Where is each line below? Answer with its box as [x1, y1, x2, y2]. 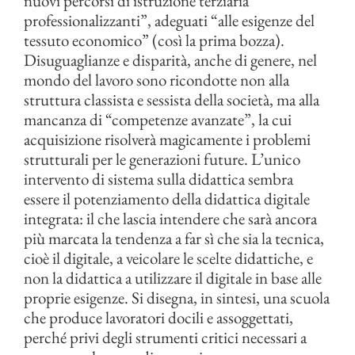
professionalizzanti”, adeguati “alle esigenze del [24, 10, 315, 32]
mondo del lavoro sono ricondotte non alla [24, 69, 289, 91]
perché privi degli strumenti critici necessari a [24, 326, 307, 349]
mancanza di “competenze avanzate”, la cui [24, 109, 292, 131]
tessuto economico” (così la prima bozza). [24, 29, 284, 52]
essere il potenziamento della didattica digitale [24, 188, 310, 210]
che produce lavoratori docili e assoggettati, [24, 307, 293, 329]
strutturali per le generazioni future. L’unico [24, 148, 300, 170]
